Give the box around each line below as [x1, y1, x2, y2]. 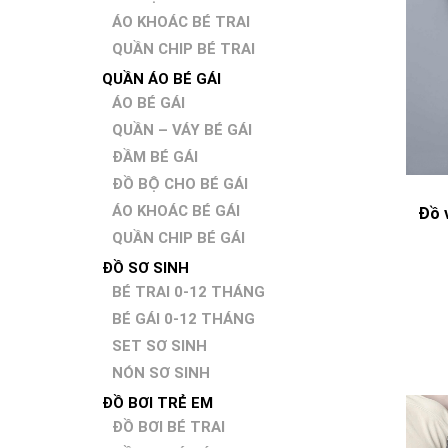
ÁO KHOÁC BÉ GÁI [112, 202, 240, 220]
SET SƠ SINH [112, 337, 207, 355]
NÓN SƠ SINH [112, 364, 210, 382]
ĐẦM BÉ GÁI [112, 148, 198, 166]
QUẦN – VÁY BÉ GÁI [112, 121, 252, 139]
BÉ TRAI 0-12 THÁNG [112, 283, 265, 301]
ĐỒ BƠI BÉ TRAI [112, 418, 225, 436]
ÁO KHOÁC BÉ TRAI [112, 13, 250, 31]
